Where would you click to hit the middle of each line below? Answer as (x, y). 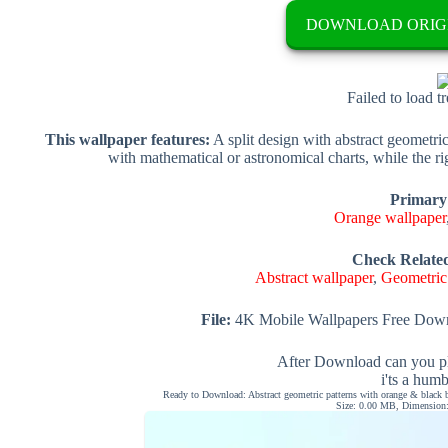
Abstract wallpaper (314, 277)
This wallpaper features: (127, 139)
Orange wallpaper (389, 217)
